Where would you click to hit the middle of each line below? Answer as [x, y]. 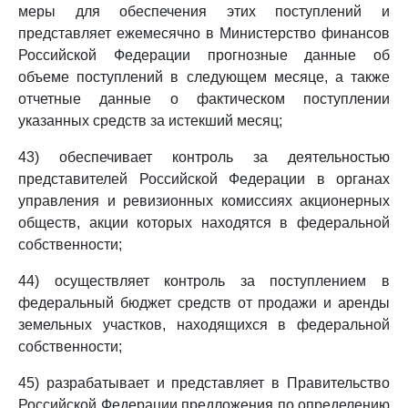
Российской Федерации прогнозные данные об [204, 55]
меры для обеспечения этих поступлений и [204, 11]
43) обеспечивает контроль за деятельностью [204, 157]
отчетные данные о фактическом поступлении [204, 99]
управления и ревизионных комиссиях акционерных [204, 201]
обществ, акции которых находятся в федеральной [204, 223]
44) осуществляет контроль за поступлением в [204, 281]
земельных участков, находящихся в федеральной [204, 325]
